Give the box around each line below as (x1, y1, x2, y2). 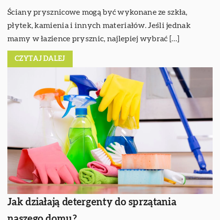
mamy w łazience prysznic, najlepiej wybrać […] (7, 34, 180, 43)
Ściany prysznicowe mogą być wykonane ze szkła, (7, 8, 188, 16)
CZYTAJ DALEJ (15, 55, 65, 62)
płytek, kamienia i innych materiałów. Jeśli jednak (7, 21, 191, 29)
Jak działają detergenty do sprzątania (7, 197, 177, 207)
